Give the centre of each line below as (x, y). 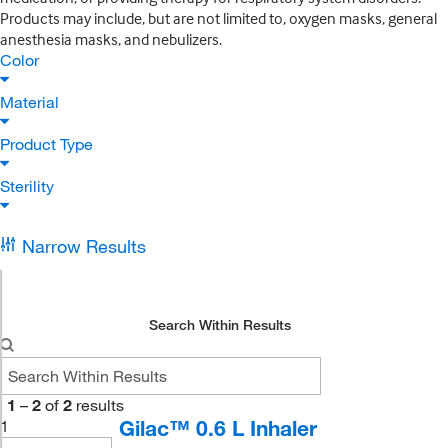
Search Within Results (220, 325)
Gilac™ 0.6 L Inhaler (217, 428)
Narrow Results (83, 246)
